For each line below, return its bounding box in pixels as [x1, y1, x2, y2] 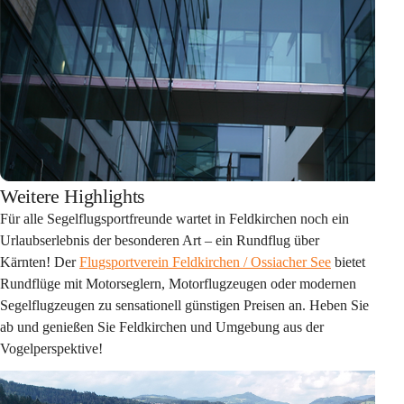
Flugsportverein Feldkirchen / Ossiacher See [79, 254, 331, 271]
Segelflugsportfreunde [47, 211, 176, 227]
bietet [331, 254, 369, 271]
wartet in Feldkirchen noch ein [176, 211, 353, 227]
